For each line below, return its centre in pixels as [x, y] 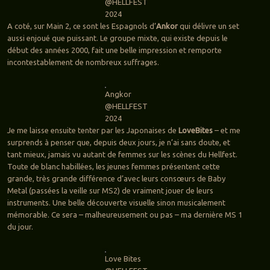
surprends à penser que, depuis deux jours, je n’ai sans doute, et [118, 143]
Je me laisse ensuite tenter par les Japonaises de [93, 130]
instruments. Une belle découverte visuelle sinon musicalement [116, 203]
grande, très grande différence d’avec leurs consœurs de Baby [116, 179]
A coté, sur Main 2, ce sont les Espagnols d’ [81, 26]
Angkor [118, 94]
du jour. [20, 227]
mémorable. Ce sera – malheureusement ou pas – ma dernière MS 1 [124, 215]
